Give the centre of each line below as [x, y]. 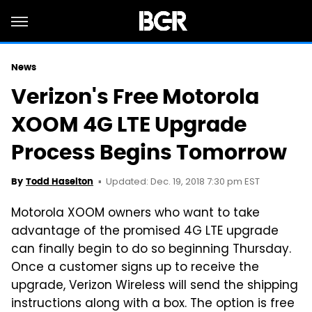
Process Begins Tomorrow [149, 152]
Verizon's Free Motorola [135, 96]
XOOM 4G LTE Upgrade [129, 124]
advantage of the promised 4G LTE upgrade [145, 232]
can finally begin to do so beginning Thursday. [151, 250]
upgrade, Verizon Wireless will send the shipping [155, 286]
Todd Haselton [60, 181]
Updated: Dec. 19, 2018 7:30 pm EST [183, 182]
